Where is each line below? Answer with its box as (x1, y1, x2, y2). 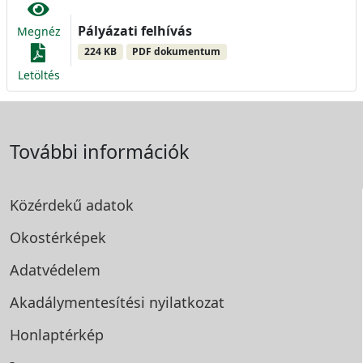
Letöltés (18, 67, 60, 83)
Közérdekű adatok (10, 195, 134, 215)
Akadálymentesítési (10, 293, 149, 312)
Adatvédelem (10, 260, 100, 280)
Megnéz (17, 23, 61, 39)
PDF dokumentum (132, 44, 221, 58)
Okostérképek (10, 228, 106, 247)
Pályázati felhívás (78, 21, 192, 40)
